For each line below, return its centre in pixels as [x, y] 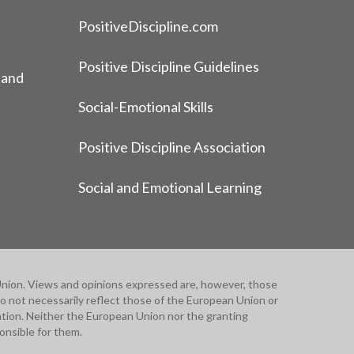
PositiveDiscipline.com [148, 26]
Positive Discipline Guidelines [168, 66]
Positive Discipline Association [171, 147]
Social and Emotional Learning [169, 187]
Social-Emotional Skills [145, 106]
